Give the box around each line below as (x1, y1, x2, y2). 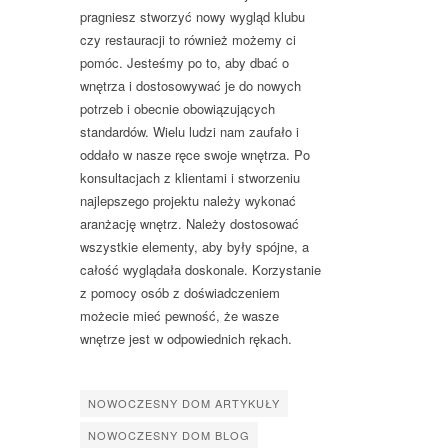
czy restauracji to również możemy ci (80, 30, 296, 50)
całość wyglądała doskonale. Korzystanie (80, 260, 321, 280)
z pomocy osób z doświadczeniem (80, 283, 280, 303)
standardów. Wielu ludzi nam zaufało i (80, 122, 299, 142)
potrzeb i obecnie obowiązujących (80, 99, 275, 119)
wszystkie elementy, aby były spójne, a (80, 237, 309, 257)
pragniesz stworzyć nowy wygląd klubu (80, 7, 305, 27)
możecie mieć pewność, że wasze (80, 306, 279, 326)
